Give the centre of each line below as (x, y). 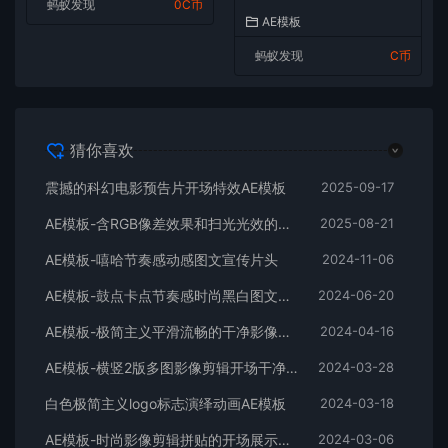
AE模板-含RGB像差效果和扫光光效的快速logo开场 (284, 224)
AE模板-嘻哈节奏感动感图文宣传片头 (161, 260)
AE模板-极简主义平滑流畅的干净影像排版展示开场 (284, 332)
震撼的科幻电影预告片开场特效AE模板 (165, 188)
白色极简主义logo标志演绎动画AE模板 (165, 404)
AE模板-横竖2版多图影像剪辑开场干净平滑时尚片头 (292, 368)
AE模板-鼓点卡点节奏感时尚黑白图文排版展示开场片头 (284, 296)
